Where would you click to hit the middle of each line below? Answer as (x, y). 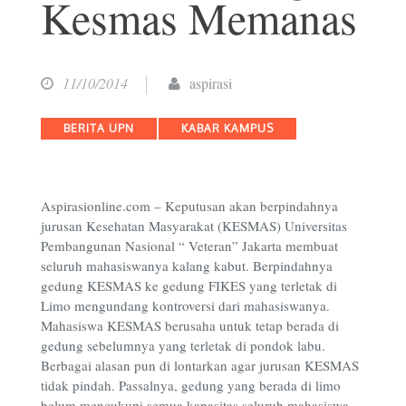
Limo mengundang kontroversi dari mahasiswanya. (185, 306)
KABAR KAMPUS (227, 128)
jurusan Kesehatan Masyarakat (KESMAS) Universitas (194, 226)
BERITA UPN (99, 128)
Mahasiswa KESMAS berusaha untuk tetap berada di (190, 326)
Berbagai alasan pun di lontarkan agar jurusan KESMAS (200, 366)
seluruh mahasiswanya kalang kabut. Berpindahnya (187, 266)
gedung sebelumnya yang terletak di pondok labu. (183, 346)
